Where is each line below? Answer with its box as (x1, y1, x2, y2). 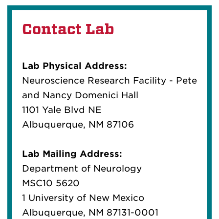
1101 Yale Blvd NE (22, 104, 102, 115)
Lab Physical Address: (22, 60, 127, 71)
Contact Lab (22, 21, 114, 38)
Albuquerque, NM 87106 (22, 119, 134, 130)
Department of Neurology (22, 163, 142, 174)
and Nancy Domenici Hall (22, 89, 138, 100)
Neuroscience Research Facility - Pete (22, 75, 197, 86)
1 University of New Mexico (22, 192, 144, 203)
